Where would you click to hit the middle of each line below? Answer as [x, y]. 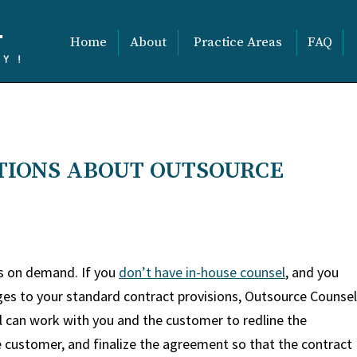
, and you [312, 272]
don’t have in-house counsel [202, 272]
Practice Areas [237, 42]
